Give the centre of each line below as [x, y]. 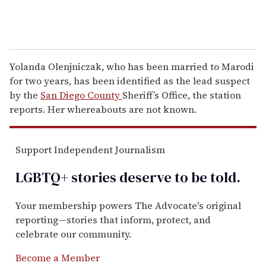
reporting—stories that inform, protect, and [113, 219]
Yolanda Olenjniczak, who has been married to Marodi [132, 66]
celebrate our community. [73, 234]
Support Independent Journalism [90, 149]
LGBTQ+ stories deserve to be [111, 177]
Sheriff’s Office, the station [182, 95]
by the [25, 95]
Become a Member [58, 257]
